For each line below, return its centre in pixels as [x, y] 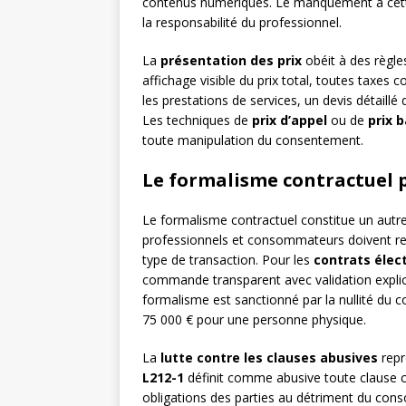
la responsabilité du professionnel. [242, 23]
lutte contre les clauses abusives [269, 358]
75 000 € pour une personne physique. [254, 320]
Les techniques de [197, 121]
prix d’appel [290, 121]
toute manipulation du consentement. [253, 140]
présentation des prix [231, 61]
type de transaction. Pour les [228, 260]
